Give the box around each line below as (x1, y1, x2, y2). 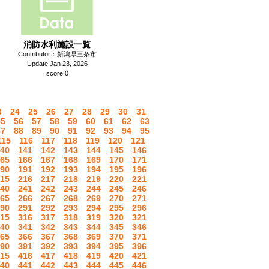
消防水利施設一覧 (23, 40, 91, 49)
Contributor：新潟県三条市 (17, 50, 97, 58)
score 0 (46, 70, 68, 77)
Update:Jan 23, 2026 (26, 60, 88, 67)
